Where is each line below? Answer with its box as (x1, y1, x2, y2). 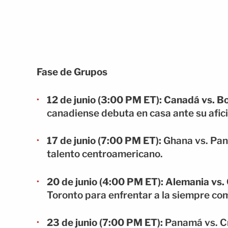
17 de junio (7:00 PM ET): (47, 135, 161, 147)
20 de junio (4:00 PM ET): (47, 176, 163, 188)
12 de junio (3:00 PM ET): (47, 94, 162, 106)
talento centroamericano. (47, 148, 163, 160)
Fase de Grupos (37, 66, 107, 78)
